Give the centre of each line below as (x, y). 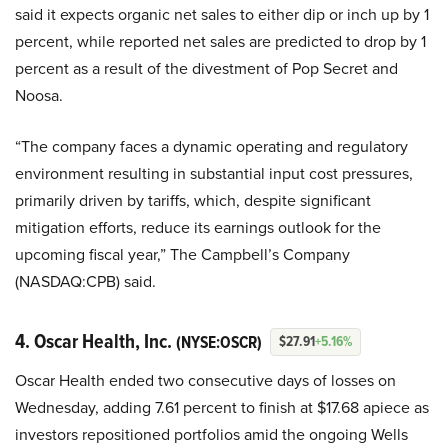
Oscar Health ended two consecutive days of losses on (205, 380)
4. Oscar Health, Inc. (95, 340)
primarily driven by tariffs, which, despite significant (193, 200)
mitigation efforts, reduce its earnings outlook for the (198, 227)
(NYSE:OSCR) (219, 342)
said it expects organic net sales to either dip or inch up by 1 (222, 14)
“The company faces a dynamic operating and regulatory (211, 146)
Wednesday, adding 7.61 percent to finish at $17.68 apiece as (222, 407)
